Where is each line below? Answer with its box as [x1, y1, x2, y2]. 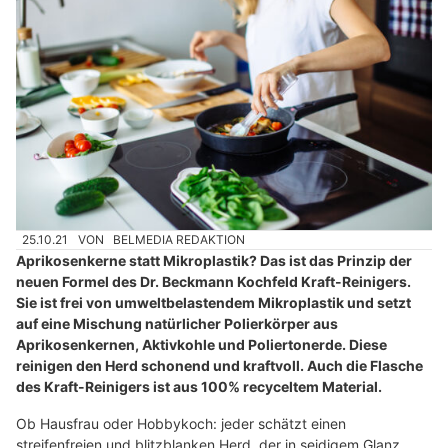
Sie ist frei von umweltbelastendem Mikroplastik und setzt [16, 294, 411, 311]
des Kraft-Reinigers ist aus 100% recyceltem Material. [16, 378, 382, 395]
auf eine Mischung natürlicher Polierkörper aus [16, 315, 338, 332]
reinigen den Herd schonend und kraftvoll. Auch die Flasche [16, 357, 423, 374]
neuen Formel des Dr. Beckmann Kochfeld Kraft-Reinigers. [16, 273, 411, 290]
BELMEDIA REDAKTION [113, 231, 246, 247]
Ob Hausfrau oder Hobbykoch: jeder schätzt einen [16, 415, 346, 432]
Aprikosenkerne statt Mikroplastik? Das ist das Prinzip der [16, 252, 412, 269]
